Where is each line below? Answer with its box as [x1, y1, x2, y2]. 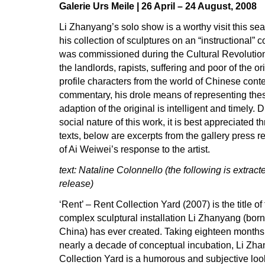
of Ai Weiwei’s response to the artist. [59, 144, 210, 154]
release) [59, 179, 93, 189]
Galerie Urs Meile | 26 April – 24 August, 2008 [59, 1, 257, 11]
